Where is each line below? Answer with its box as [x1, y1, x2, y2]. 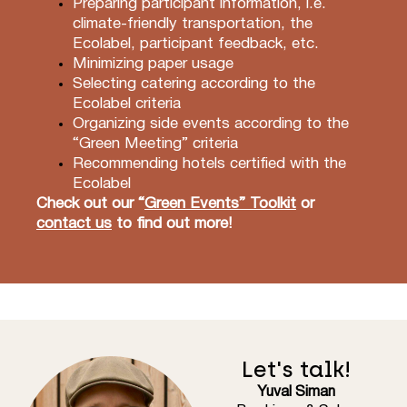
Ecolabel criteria [73, 96, 181, 111]
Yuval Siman [257, 386, 335, 400]
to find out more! [112, 216, 233, 231]
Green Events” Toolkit [144, 196, 296, 211]
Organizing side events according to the [73, 116, 349, 131]
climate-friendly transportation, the [73, 16, 313, 31]
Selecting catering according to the [73, 76, 315, 91]
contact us [36, 216, 112, 231]
